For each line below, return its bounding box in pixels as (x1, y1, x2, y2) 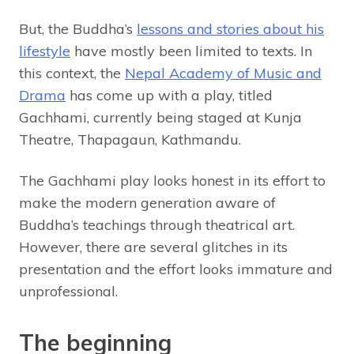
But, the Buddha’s (19, 20, 137, 39)
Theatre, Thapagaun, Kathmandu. (19, 130, 245, 149)
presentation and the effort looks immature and (19, 260, 333, 279)
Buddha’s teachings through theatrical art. (19, 216, 295, 235)
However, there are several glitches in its (19, 238, 288, 257)
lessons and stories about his (137, 20, 324, 39)
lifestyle (19, 42, 70, 61)
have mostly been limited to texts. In (70, 42, 312, 61)
